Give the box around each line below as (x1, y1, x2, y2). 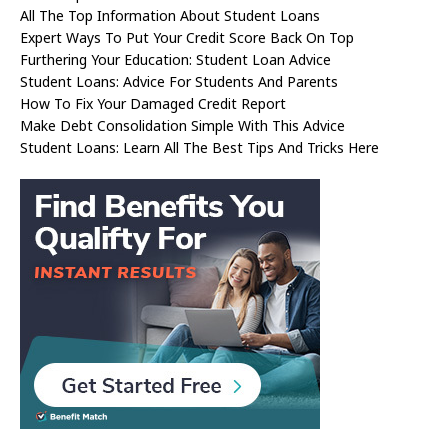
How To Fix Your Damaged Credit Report (20, 93, 286, 113)
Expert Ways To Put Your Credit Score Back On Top (20, 27, 354, 47)
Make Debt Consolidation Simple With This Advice (20, 115, 345, 135)
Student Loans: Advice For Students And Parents (20, 71, 338, 91)
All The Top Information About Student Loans (20, 5, 320, 25)
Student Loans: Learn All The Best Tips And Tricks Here (20, 137, 379, 157)
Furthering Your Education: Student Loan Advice (20, 49, 331, 69)
